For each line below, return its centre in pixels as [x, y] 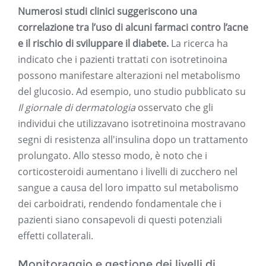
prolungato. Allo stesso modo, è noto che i [113, 156]
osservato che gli [174, 108]
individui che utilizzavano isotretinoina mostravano [132, 124]
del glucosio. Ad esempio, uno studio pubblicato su [132, 92]
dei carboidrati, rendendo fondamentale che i [120, 204]
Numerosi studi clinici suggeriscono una [107, 12]
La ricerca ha [198, 44]
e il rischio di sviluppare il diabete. [93, 44]
